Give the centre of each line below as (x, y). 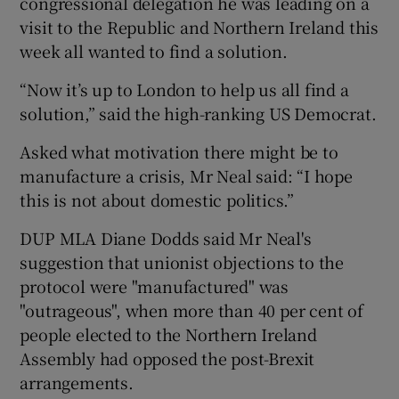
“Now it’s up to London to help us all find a (184, 89)
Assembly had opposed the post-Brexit (167, 358)
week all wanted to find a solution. (154, 50)
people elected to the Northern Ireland (168, 334)
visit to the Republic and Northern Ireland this (199, 26)
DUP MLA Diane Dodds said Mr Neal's (166, 237)
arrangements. (77, 382)
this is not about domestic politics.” (157, 199)
